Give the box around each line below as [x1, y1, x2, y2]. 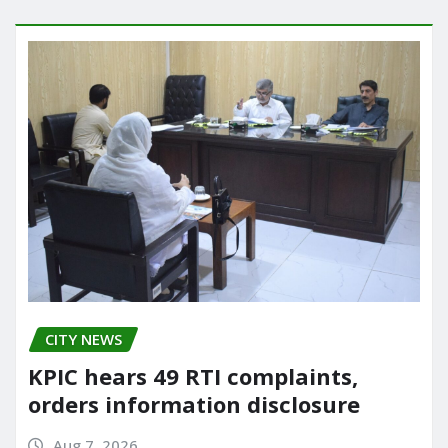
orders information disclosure [28, 389, 360, 420]
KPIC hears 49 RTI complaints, [28, 361, 358, 392]
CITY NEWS [45, 329, 122, 350]
